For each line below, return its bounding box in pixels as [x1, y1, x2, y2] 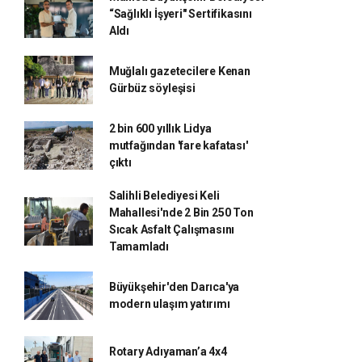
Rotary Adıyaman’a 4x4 [108, 344, 227, 358]
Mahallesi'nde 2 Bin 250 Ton [108, 205, 254, 219]
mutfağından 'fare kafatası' [108, 138, 248, 152]
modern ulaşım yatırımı [108, 297, 230, 310]
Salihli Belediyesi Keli [108, 188, 220, 202]
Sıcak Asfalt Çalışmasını [108, 222, 235, 236]
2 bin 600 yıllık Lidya [108, 121, 212, 135]
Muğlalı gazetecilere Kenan [108, 64, 250, 78]
